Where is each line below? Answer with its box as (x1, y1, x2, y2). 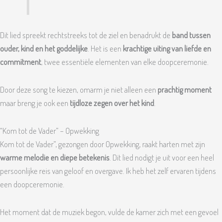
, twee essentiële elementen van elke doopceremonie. (41, 56, 209, 67)
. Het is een (88, 43, 123, 54)
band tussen (172, 30, 211, 41)
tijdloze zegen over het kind (70, 98, 154, 109)
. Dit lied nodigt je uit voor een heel (110, 152, 214, 163)
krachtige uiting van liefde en (123, 43, 211, 54)
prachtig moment (158, 84, 212, 95)
